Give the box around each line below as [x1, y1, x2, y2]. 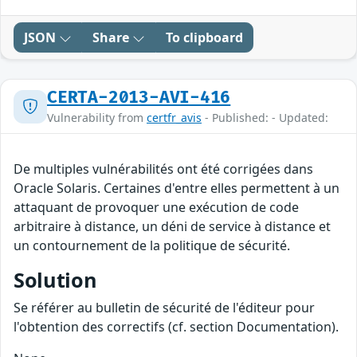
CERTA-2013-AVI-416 [47, 88, 231, 108]
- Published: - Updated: [202, 110, 328, 126]
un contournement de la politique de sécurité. [14, 237, 290, 255]
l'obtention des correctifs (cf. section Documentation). [14, 318, 339, 336]
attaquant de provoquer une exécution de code [14, 198, 299, 217]
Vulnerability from [47, 110, 147, 126]
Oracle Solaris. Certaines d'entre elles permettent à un [14, 179, 339, 198]
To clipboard [166, 29, 243, 47]
